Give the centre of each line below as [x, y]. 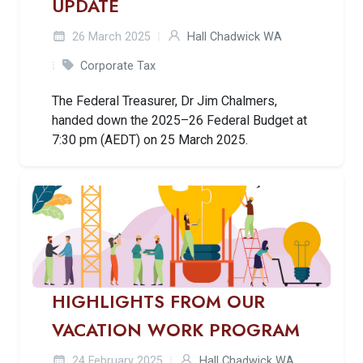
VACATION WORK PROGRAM [176, 330]
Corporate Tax [118, 66]
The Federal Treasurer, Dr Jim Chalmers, [164, 100]
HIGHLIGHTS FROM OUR [158, 301]
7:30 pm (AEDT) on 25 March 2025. [150, 139]
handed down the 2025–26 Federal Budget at [179, 120]
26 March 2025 [110, 36]
